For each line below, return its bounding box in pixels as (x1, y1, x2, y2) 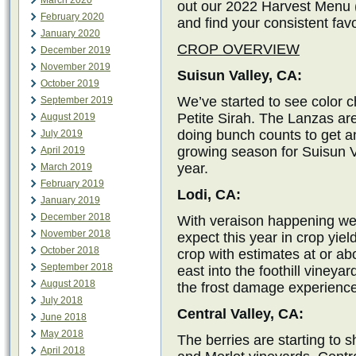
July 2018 (41, 295, 83, 306)
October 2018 (41, 245, 99, 256)
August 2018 (41, 278, 95, 289)
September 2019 (41, 95, 113, 106)
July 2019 (41, 128, 83, 139)
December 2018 (41, 211, 110, 222)
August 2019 (41, 111, 95, 122)
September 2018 (41, 261, 113, 273)
